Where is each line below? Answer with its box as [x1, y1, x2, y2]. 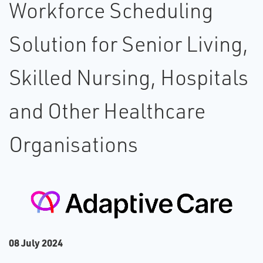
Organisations [9, 131, 138, 157]
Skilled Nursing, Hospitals [9, 64, 248, 90]
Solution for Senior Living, [9, 31, 248, 57]
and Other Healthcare [9, 97, 205, 124]
